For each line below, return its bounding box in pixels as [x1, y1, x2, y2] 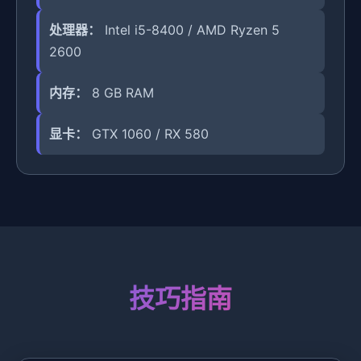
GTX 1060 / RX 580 [88, 126, 209, 142]
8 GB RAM [88, 85, 154, 101]
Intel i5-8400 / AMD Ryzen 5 [101, 22, 280, 38]
